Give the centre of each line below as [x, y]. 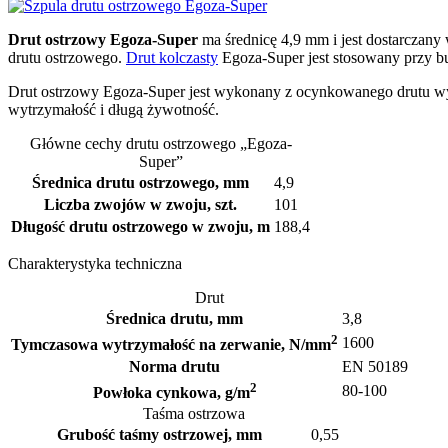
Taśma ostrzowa [194, 414]
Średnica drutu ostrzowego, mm [140, 183]
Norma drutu [174, 367]
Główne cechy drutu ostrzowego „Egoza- [160, 144]
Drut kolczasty [172, 58]
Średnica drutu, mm [174, 319]
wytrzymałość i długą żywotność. [113, 110]
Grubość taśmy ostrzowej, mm [159, 435]
